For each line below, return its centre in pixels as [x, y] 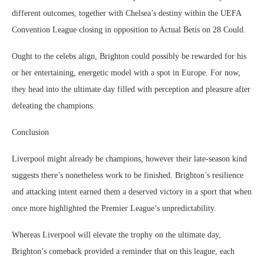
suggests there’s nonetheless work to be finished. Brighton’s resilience [128, 175]
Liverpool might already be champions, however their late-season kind [129, 159]
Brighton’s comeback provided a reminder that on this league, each [123, 251]
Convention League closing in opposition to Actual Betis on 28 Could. [129, 30]
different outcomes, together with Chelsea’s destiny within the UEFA [126, 13]
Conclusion [30, 132]
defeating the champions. [53, 106]
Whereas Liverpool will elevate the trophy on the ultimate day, [116, 235]
